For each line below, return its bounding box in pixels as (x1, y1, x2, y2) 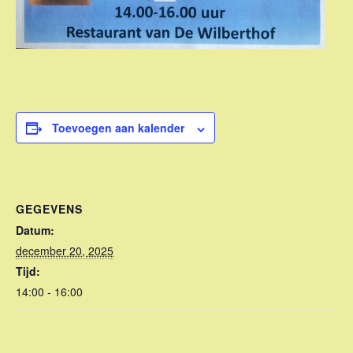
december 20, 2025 (16, 243, 113, 259)
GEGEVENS (16, 201, 83, 217)
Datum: (16, 222, 54, 239)
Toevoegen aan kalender (52, 120, 184, 136)
